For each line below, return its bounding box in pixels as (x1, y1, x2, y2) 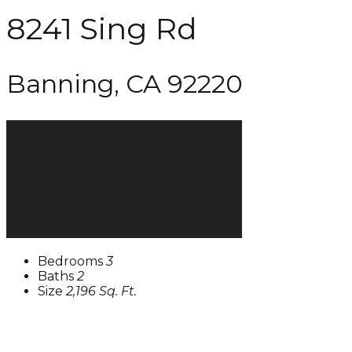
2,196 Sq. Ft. (66, 283, 137, 299)
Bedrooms (38, 253, 106, 269)
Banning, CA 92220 (6, 68, 243, 99)
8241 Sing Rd (6, 10, 197, 48)
